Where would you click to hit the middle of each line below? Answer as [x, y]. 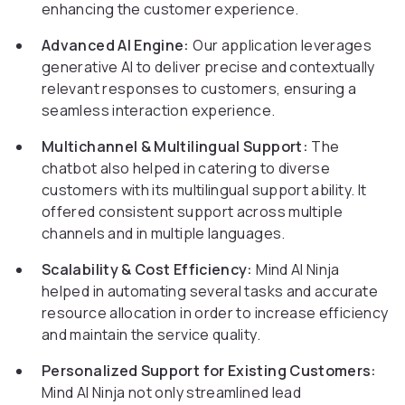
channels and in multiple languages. [164, 234]
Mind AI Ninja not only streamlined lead [172, 393]
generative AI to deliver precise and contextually [208, 67]
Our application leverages [281, 46]
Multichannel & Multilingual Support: [175, 147]
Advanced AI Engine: [116, 46]
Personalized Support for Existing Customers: [209, 371]
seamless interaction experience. [159, 111]
